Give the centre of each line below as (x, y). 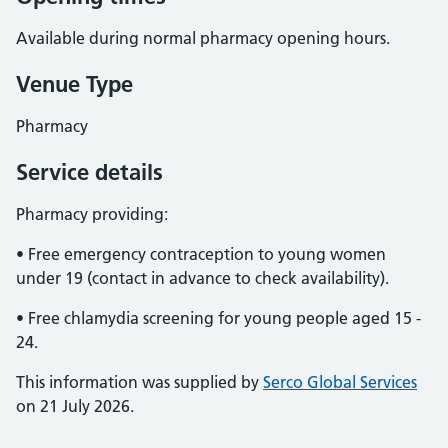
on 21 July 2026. (75, 406)
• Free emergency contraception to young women (201, 254)
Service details (89, 172)
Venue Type (74, 84)
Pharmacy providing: (92, 214)
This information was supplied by (139, 382)
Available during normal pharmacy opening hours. (203, 38)
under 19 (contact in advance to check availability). (202, 278)
